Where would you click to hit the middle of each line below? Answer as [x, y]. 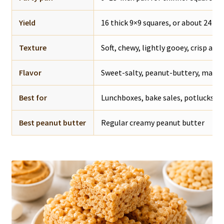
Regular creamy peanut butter [152, 122]
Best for [33, 97]
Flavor [30, 72]
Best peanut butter [52, 122]
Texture [32, 47]
